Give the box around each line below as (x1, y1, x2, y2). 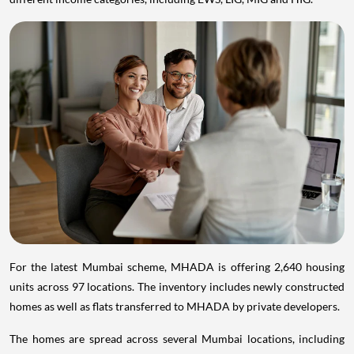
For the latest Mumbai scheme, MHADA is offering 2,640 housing (9, 259, 345, 273)
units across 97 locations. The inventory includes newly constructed (9, 279, 345, 293)
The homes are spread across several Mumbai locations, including (9, 331, 345, 345)
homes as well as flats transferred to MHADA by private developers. (9, 299, 340, 313)
